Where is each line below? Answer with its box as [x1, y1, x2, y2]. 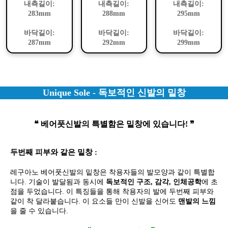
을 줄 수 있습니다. [10, 207, 68, 215]
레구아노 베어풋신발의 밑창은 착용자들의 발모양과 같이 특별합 [10, 168, 215, 176]
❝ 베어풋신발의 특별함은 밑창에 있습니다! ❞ [34, 119, 194, 128]
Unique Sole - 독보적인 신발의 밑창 [42, 87, 186, 98]
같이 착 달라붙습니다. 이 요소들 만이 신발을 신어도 [10, 197, 178, 205]
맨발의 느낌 [178, 197, 216, 205]
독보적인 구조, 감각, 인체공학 [106, 178, 202, 186]
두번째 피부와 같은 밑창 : [10, 148, 97, 156]
